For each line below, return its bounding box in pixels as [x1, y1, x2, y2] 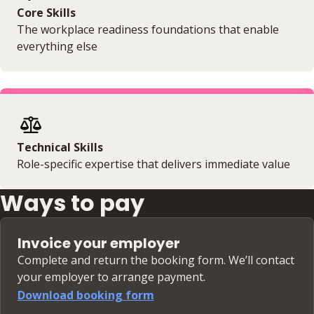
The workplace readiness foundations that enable [17, 21, 279, 37]
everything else [17, 38, 97, 54]
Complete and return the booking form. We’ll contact [18, 252, 294, 268]
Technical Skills [17, 139, 103, 155]
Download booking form [18, 287, 154, 303]
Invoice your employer [18, 233, 180, 253]
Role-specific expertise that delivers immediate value [17, 156, 290, 172]
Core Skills [17, 4, 76, 20]
